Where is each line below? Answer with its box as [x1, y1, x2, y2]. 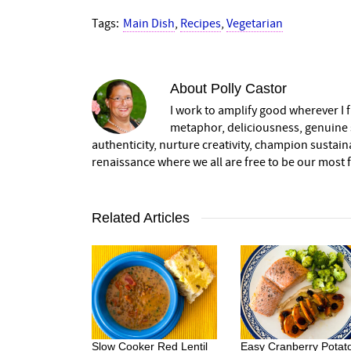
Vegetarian [226, 16, 283, 32]
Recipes [180, 16, 221, 32]
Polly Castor [211, 81, 287, 97]
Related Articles [92, 210, 190, 226]
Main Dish [123, 16, 175, 32]
